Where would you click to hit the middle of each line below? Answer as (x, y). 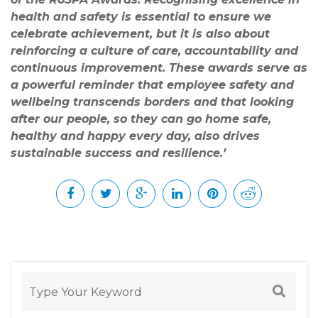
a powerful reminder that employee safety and (152, 85)
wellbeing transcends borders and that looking (152, 102)
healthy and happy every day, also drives (135, 136)
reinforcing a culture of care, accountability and (154, 51)
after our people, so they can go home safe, (141, 119)
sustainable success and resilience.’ (118, 153)
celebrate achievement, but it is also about (140, 34)
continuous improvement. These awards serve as (159, 68)
